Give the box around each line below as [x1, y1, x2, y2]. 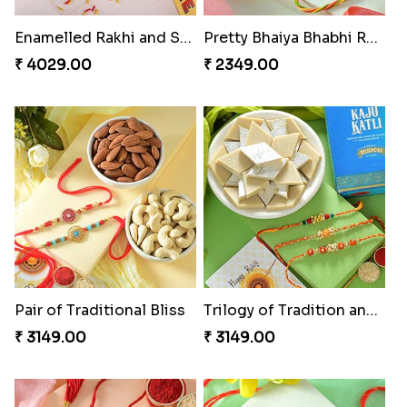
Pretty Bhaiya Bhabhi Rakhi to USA [365, 27, 378, 47]
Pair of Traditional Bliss [14, 300, 185, 320]
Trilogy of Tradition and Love [365, 300, 378, 320]
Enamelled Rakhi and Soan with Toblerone [179, 27, 192, 47]
